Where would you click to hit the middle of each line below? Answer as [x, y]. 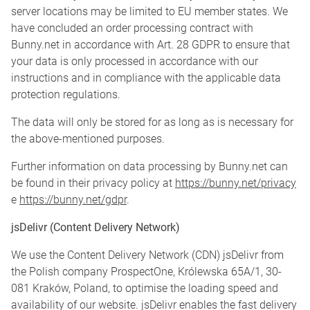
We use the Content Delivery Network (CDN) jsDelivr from [147, 255]
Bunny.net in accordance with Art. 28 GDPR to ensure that [151, 45]
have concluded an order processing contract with [132, 28]
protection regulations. [66, 95]
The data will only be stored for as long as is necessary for [152, 122]
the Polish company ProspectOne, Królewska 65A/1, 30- [146, 272]
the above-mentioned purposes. [88, 139]
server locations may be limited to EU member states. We [149, 12]
